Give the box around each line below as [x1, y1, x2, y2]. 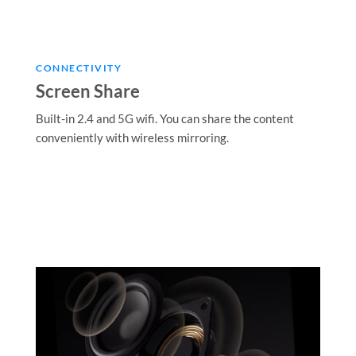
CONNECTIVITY [36, 61, 122, 74]
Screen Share [36, 79, 140, 102]
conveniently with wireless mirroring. [36, 130, 229, 145]
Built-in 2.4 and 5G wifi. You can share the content [36, 110, 294, 126]
